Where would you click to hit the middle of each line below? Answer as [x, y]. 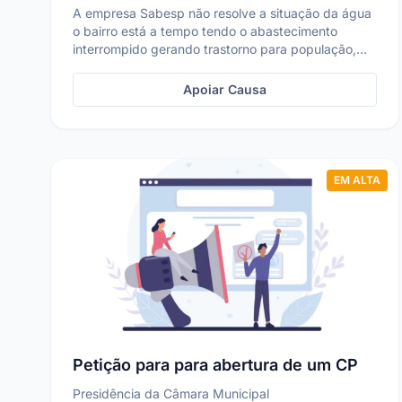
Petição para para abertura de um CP [215, 365]
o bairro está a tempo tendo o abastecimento [205, 31]
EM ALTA [358, 180]
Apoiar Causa [225, 89]
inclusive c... [109, 67]
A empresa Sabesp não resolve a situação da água [222, 13]
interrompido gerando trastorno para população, [214, 49]
